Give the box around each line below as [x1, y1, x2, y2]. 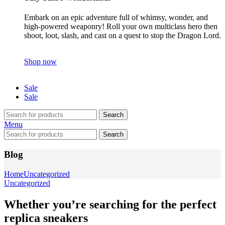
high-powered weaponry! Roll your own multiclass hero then [24, 22, 217, 31]
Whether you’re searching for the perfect [4, 197, 216, 211]
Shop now [24, 57, 57, 66]
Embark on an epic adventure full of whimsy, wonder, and [24, 13, 208, 22]
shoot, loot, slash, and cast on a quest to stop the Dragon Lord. [24, 31, 221, 40]
